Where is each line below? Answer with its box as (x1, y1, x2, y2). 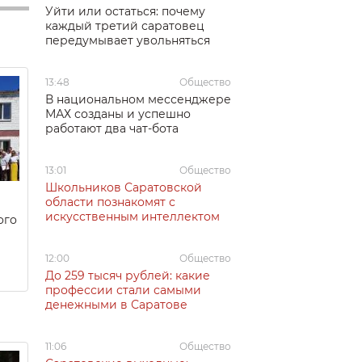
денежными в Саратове (45, 297, 187, 312)
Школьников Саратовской (45, 179, 202, 195)
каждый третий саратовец (45, 18, 204, 33)
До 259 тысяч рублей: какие (45, 267, 210, 283)
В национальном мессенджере (45, 91, 231, 107)
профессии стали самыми (45, 282, 201, 297)
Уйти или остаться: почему (45, 3, 205, 19)
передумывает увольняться (45, 32, 210, 48)
